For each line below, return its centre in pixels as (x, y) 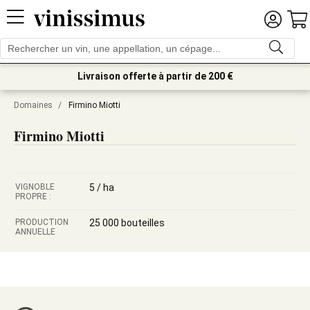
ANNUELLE (35, 232)
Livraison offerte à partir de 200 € (155, 76)
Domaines (33, 105)
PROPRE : (33, 197)
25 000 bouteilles (127, 223)
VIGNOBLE (35, 187)
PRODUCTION (42, 222)
